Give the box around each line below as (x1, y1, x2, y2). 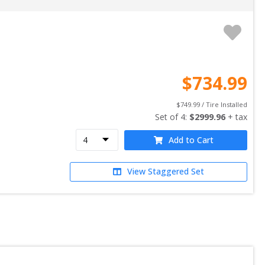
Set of (155, 111, 180, 122)
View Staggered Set (127, 166, 205, 177)
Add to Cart (169, 134, 214, 146)
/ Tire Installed (200, 99, 247, 109)
